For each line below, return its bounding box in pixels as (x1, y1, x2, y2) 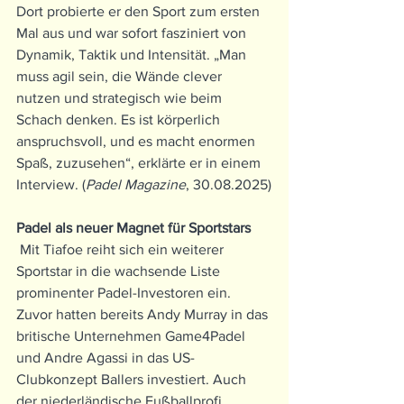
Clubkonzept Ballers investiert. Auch (16, 372, 250, 388)
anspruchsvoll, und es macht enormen (16, 133, 259, 150)
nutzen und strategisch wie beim (16, 90, 225, 106)
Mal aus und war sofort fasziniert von (16, 25, 250, 41)
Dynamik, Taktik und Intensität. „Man (16, 47, 250, 63)
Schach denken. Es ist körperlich (16, 112, 224, 128)
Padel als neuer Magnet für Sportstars (16, 220, 251, 236)
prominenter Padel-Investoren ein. (16, 285, 234, 301)
